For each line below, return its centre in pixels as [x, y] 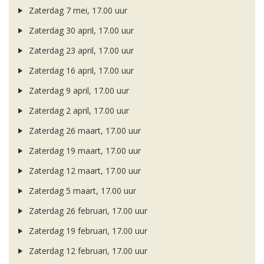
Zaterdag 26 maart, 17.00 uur [83, 131]
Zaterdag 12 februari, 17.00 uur [87, 251]
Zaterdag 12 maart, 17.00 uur [83, 171]
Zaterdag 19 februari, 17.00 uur [87, 231]
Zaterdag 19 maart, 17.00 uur [83, 151]
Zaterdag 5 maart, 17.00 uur [81, 191]
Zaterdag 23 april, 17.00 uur [80, 51]
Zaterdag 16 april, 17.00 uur [80, 71]
